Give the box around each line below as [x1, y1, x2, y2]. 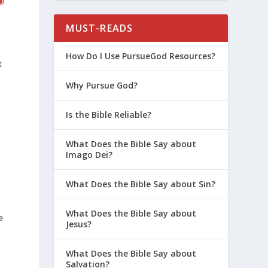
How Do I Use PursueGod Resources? [66, 50, 216, 62]
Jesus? [66, 218, 92, 230]
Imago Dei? [66, 148, 113, 160]
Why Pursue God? [66, 79, 138, 91]
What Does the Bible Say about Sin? [66, 178, 216, 190]
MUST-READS [66, 21, 133, 35]
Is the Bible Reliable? [66, 108, 152, 120]
